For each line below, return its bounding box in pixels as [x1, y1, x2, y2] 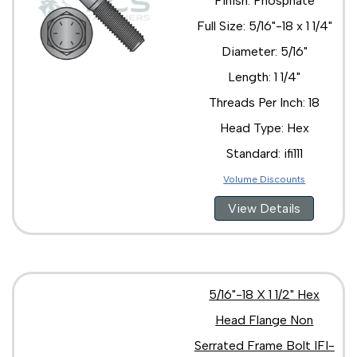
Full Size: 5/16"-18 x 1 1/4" [196, 18, 332, 33]
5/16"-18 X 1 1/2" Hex [209, 286, 320, 302]
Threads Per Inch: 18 [209, 94, 320, 110]
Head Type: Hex [219, 120, 309, 135]
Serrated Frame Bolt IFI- [194, 337, 335, 353]
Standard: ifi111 [226, 145, 303, 161]
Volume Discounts [223, 173, 306, 185]
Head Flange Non [215, 312, 314, 328]
